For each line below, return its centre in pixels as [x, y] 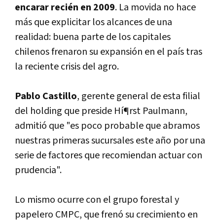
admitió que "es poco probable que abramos [107, 126]
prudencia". [38, 170]
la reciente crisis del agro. [67, 66]
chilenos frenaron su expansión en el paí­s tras [109, 52]
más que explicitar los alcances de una [93, 22]
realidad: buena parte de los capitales [93, 37]
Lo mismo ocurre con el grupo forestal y [97, 200]
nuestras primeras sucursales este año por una [110, 140]
